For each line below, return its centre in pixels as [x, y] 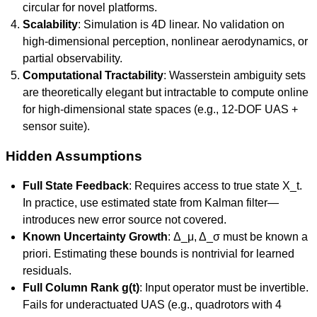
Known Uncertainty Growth [95, 237]
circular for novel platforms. [90, 7]
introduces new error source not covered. [125, 220]
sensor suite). [56, 126]
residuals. [47, 271]
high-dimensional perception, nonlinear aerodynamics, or [165, 41]
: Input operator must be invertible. [224, 288]
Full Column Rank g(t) [81, 288]
